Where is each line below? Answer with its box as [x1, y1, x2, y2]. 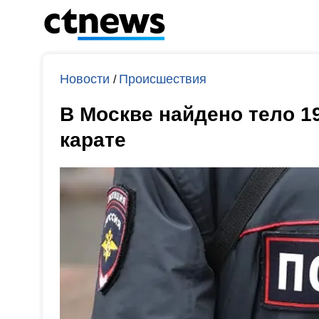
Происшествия [119, 72, 206, 86]
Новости [60, 72, 113, 86]
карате [60, 129, 126, 151]
